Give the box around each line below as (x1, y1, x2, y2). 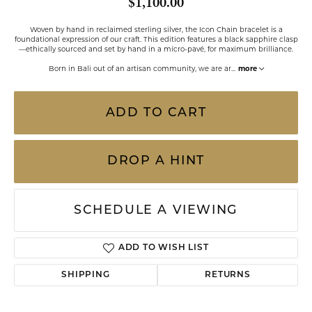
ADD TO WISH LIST (118, 244, 209, 252)
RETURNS (205, 271, 251, 279)
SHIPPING (61, 271, 110, 279)
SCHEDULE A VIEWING (74, 204, 238, 217)
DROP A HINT (107, 155, 205, 167)
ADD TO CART (105, 107, 207, 119)
